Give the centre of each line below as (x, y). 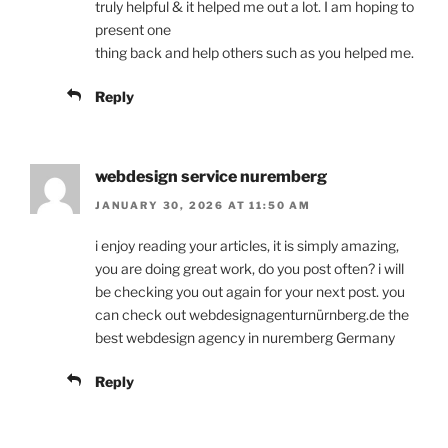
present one (133, 30)
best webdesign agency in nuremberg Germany (245, 337)
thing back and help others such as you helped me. (254, 53)
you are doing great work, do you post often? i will (249, 268)
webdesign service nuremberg (211, 177)
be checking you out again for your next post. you (250, 291)
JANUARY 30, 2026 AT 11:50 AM (203, 204)
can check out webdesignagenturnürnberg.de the (252, 314)
